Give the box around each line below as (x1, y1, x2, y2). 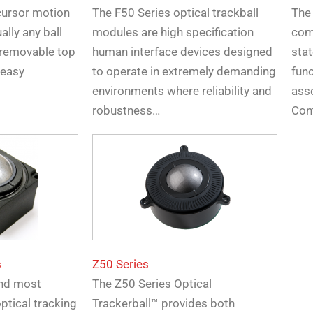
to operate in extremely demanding (92, 64, 276, 79)
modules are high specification (92, 25, 254, 40)
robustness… (92, 103, 160, 118)
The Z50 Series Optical (92, 277, 212, 291)
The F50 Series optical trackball (92, 6, 259, 20)
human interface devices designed (92, 45, 272, 59)
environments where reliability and (92, 84, 272, 99)
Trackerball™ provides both (92, 296, 235, 311)
